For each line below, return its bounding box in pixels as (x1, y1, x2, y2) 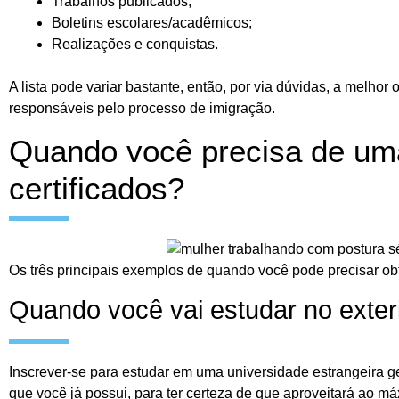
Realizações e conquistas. (52, 37, 218, 53)
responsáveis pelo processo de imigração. (9, 101, 275, 117)
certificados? (9, 171, 184, 207)
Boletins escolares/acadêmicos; (52, 15, 252, 31)
